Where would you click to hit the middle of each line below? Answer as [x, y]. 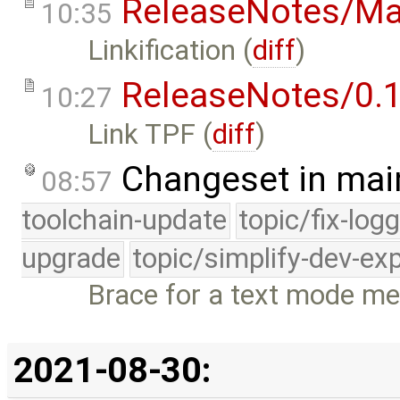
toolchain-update [124, 220]
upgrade [71, 258]
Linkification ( [171, 51]
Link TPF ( [150, 135]
